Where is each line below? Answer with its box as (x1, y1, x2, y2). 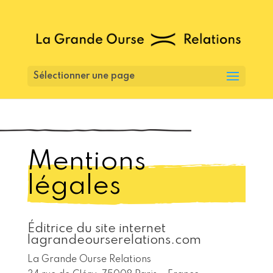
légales (27, 173, 121, 200)
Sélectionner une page (33, 71, 135, 81)
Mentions (27, 149, 146, 176)
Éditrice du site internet (27, 222, 166, 236)
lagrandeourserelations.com (27, 234, 201, 247)
